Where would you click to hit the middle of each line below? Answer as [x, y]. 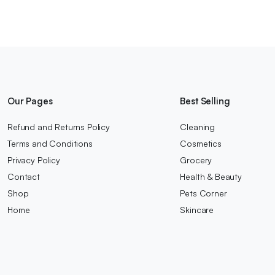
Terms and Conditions [50, 143]
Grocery [196, 160]
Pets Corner [203, 193]
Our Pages [30, 101]
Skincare [197, 209]
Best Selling [205, 101]
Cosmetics [201, 143]
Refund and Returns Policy [59, 126]
